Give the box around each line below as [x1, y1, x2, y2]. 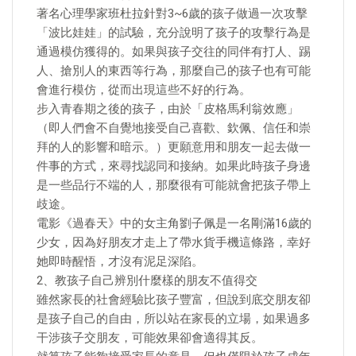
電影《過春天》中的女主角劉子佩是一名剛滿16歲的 [37, 216, 311, 230]
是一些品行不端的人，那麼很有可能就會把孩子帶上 [37, 178, 311, 192]
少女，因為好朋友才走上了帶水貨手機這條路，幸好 [37, 235, 311, 250]
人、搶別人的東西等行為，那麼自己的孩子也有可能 [37, 64, 311, 78]
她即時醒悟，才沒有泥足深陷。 [37, 254, 203, 269]
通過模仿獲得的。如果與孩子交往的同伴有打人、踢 [37, 44, 311, 59]
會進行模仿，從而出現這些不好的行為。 [37, 83, 251, 97]
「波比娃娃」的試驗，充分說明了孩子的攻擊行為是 [37, 25, 311, 40]
